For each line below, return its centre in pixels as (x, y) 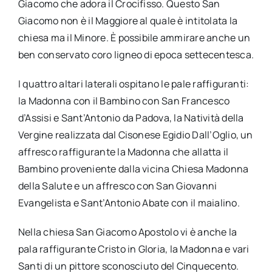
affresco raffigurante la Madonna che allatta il (123, 151)
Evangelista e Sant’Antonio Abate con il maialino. (129, 202)
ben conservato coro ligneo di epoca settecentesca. (136, 54)
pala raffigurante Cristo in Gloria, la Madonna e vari (134, 249)
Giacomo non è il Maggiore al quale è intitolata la (127, 20)
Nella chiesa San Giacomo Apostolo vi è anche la (127, 232)
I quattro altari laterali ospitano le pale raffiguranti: (134, 83)
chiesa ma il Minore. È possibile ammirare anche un (134, 37)
